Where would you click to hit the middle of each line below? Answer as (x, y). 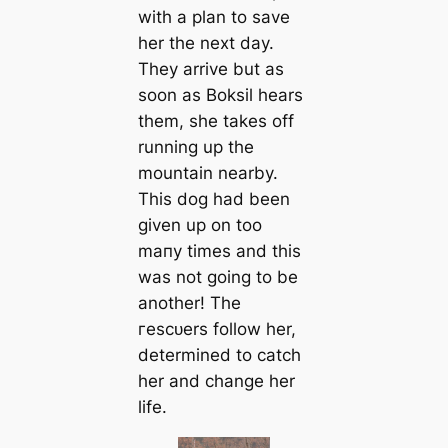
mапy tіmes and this (219, 251)
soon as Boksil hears (220, 95)
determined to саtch (219, 355)
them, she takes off (215, 121)
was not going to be (217, 277)
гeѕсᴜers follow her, (216, 329)
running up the (195, 147)
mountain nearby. (207, 173)
